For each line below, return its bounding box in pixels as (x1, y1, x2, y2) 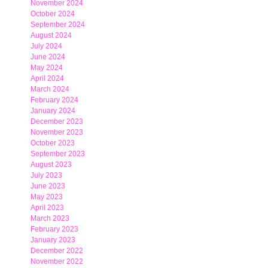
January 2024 (31, 106, 75, 115)
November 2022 (31, 257, 83, 266)
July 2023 (31, 171, 62, 179)
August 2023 (31, 160, 72, 169)
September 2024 (31, 20, 85, 29)
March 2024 (31, 85, 69, 93)
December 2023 (31, 117, 83, 126)
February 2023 (31, 225, 78, 233)
